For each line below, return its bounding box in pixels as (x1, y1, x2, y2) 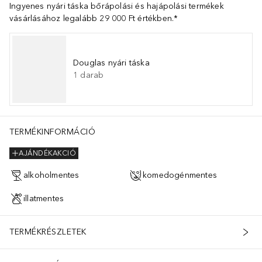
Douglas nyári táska (73, 58, 150, 68)
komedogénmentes (143, 170, 217, 181)
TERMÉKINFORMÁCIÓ (9, 126, 95, 137)
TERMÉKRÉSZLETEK (9, 227, 87, 237)
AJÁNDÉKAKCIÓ (19, 149, 76, 158)
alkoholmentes (23, 170, 80, 181)
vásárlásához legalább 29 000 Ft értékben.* (9, 13, 178, 23)
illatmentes (23, 194, 64, 204)
